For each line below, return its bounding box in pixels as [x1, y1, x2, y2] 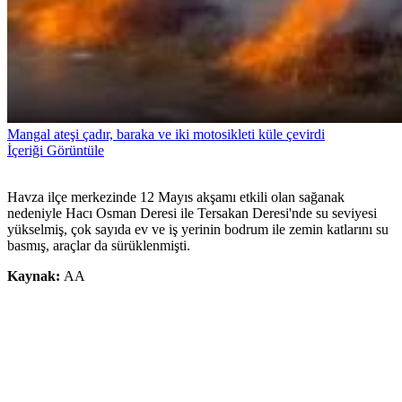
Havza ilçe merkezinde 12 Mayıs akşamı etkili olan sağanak [7, 189, 345, 205]
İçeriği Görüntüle [7, 143, 104, 159]
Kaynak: [7, 268, 64, 284]
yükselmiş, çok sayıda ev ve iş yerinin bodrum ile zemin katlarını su [7, 222, 389, 238]
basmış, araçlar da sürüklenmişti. [7, 238, 190, 254]
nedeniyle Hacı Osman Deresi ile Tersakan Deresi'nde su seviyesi [7, 205, 377, 222]
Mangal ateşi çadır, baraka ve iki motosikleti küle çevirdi [7, 127, 325, 143]
